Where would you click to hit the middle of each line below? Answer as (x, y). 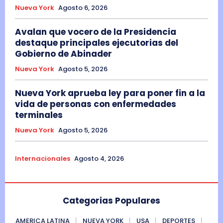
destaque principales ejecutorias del (97, 43)
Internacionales (43, 158)
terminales (39, 115)
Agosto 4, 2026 (99, 158)
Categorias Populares (111, 200)
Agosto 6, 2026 (83, 7)
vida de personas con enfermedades (96, 104)
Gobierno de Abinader (63, 54)
